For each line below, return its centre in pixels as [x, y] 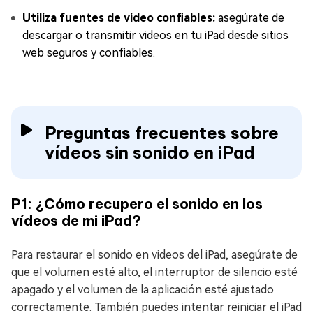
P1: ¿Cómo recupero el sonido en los [137, 204]
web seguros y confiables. [89, 53]
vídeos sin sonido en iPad [150, 153]
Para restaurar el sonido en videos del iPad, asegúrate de [154, 255]
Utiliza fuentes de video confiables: [119, 18]
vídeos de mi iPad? [76, 221]
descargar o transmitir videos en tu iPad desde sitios [155, 36]
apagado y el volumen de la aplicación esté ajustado [143, 290]
